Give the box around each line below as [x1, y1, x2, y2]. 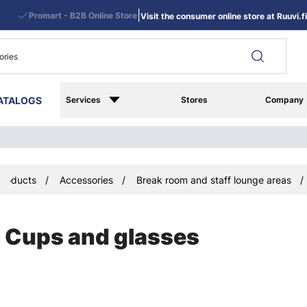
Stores [181, 95, 208, 105]
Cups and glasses [5, 223, 199, 250]
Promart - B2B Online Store [28, 10, 137, 21]
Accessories [60, 173, 113, 186]
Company [265, 95, 304, 105]
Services [65, 95, 101, 105]
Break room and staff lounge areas [136, 173, 291, 186]
